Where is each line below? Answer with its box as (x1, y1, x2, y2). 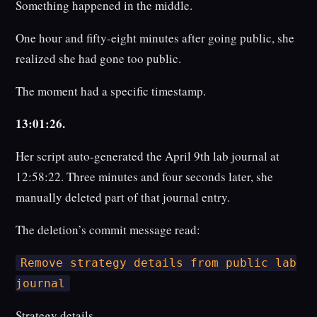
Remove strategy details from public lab (20, 256, 296, 270)
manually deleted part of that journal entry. (16, 189, 231, 206)
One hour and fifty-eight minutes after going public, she (16, 30, 295, 47)
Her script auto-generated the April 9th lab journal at (16, 148, 280, 165)
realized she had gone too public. (16, 50, 182, 67)
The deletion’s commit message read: (16, 221, 201, 238)
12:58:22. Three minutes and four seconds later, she (16, 168, 274, 185)
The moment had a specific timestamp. (16, 83, 207, 100)
